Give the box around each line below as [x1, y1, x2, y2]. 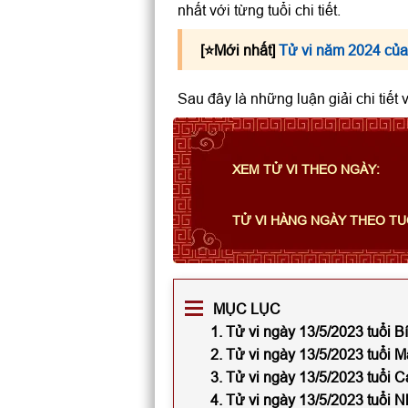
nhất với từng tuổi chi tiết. [177, 2, 341, 18]
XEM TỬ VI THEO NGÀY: [231, 162, 380, 177]
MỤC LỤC [212, 301, 280, 317]
